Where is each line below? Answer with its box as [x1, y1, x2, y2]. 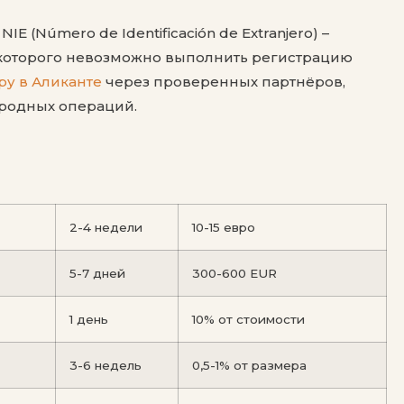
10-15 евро [192, 219, 255, 234]
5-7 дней [69, 265, 125, 280]
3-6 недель [69, 357, 142, 372]
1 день [69, 311, 108, 326]
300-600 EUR [192, 265, 277, 280]
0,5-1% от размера [192, 357, 307, 372]
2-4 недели [69, 219, 142, 234]
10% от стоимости [192, 311, 305, 326]
